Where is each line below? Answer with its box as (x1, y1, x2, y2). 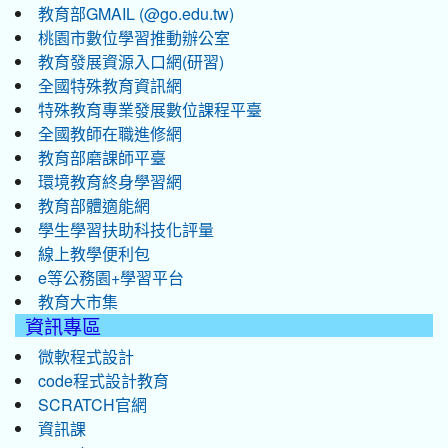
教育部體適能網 (38, 197, 150, 214)
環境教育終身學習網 (38, 173, 182, 190)
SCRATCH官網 (38, 396, 147, 413)
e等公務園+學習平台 (38, 269, 184, 286)
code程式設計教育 (38, 372, 169, 389)
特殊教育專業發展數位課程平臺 (38, 101, 262, 118)
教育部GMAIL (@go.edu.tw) (38, 5, 234, 22)
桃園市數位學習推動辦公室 (38, 29, 230, 46)
